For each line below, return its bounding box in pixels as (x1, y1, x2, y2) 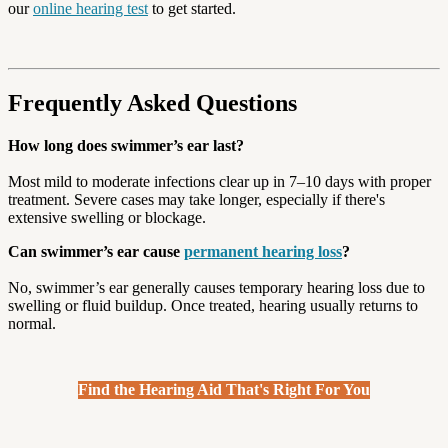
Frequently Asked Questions (8, 90, 297, 117)
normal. (8, 315, 56, 333)
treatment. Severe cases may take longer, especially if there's (8, 191, 385, 209)
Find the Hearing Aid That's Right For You (78, 381, 370, 399)
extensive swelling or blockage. (8, 209, 206, 227)
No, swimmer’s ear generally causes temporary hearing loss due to (8, 279, 425, 297)
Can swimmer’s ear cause (8, 243, 184, 261)
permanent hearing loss (184, 243, 342, 261)
